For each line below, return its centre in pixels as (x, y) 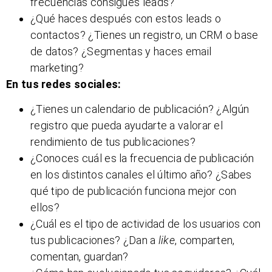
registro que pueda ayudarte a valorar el (127, 126)
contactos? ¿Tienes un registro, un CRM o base (144, 35)
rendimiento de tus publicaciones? (113, 142)
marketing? (57, 67)
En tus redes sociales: (64, 84)
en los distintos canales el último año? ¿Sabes (141, 175)
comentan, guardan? (80, 257)
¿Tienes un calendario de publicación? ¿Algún (140, 109)
